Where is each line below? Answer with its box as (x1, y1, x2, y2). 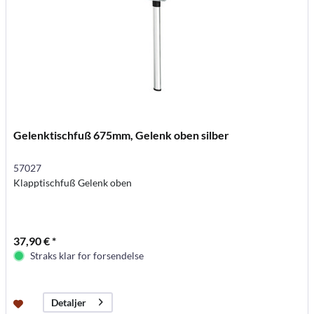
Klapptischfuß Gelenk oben (13, 176, 132, 189)
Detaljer (51, 296, 87, 308)
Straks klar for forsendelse (30, 249, 144, 261)
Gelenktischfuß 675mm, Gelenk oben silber (13, 128, 230, 142)
